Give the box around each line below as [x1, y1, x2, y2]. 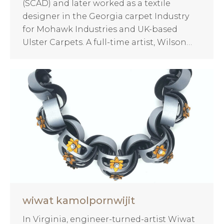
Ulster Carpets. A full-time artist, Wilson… [22, 37, 192, 47]
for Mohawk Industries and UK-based [22, 24, 177, 34]
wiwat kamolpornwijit [22, 194, 135, 206]
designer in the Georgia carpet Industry [22, 11, 189, 21]
